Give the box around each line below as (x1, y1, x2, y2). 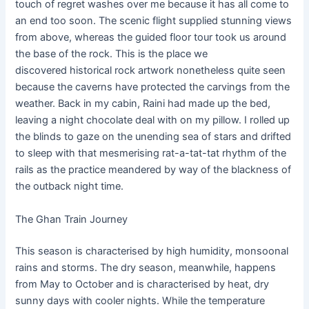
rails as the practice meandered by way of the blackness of (15, 163, 292, 177)
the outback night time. (15, 180, 124, 193)
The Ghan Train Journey (15, 212, 128, 226)
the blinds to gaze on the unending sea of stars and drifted (15, 130, 292, 143)
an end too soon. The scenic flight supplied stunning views (15, 14, 292, 28)
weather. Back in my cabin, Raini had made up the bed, (15, 97, 271, 110)
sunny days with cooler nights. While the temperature (15, 294, 266, 307)
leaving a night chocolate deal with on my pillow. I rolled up (15, 114, 290, 127)
